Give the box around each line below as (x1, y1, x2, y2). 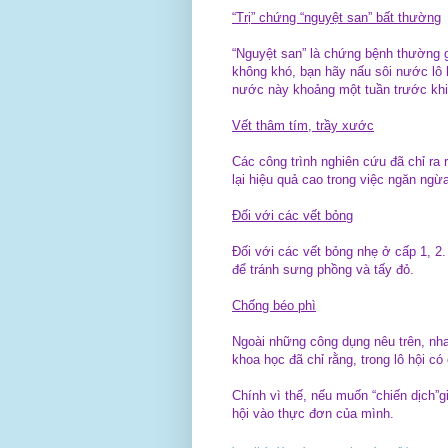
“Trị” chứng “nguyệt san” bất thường (232, 9, 441, 25)
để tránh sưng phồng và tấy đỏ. (232, 261, 414, 277)
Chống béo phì (232, 297, 316, 313)
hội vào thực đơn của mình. (232, 405, 394, 421)
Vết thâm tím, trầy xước (232, 117, 374, 133)
